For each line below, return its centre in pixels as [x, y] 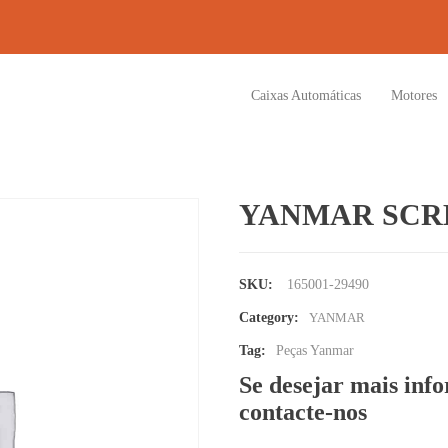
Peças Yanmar [315, 350]
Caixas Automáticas [306, 95]
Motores [414, 95]
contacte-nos [303, 412]
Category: [269, 317]
